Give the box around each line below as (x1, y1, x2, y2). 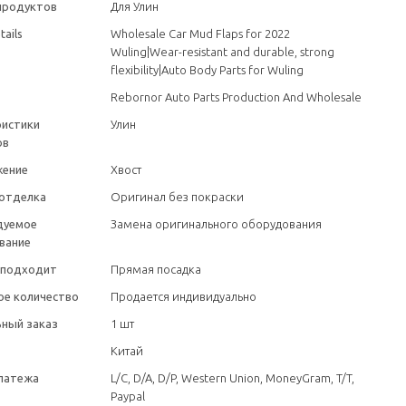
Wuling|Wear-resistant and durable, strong (111, 45, 335, 59)
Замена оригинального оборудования (111, 217, 323, 231)
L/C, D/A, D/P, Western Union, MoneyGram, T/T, (111, 372, 355, 385)
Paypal (111, 390, 146, 403)
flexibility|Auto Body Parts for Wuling (111, 63, 304, 77)
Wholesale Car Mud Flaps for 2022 (111, 27, 291, 41)
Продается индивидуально (111, 290, 257, 304)
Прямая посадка (111, 263, 202, 276)
